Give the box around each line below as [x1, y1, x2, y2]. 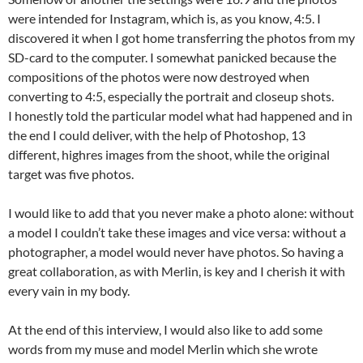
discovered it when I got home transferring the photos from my [8, 30, 355, 46]
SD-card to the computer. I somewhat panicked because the [8, 49, 336, 66]
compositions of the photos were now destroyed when [8, 69, 310, 85]
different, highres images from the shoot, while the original [8, 147, 330, 163]
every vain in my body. [8, 283, 130, 299]
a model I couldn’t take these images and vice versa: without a [8, 224, 346, 241]
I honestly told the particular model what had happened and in [8, 108, 352, 124]
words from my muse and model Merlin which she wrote [8, 341, 318, 357]
